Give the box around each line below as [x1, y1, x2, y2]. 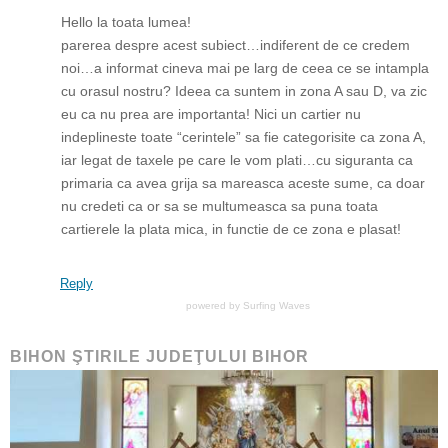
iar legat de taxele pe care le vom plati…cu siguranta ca [61, 152, 413, 168]
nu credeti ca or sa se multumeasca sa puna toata [61, 198, 378, 214]
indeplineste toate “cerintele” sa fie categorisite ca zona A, [61, 129, 426, 145]
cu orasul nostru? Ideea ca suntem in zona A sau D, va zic [61, 83, 427, 99]
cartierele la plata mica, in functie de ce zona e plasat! [61, 221, 401, 237]
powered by [186, 300, 243, 311]
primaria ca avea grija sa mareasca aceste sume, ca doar [61, 175, 425, 191]
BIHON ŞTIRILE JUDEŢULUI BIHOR [10, 348, 309, 365]
